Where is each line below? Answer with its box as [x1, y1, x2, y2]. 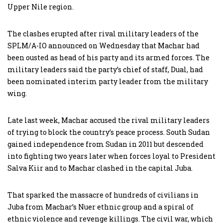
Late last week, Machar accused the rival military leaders [7, 115, 210, 125]
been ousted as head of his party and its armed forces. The [7, 53, 210, 62]
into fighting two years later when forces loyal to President [7, 151, 216, 161]
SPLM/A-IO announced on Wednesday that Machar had [7, 41, 200, 50]
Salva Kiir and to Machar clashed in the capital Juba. [7, 163, 193, 173]
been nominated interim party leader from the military [7, 77, 208, 86]
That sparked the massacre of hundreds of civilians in [7, 190, 199, 200]
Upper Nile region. [7, 2, 74, 11]
